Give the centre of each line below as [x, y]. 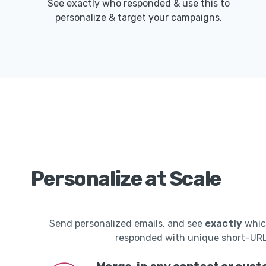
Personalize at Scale [126, 179]
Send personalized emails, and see [127, 224]
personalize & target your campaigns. [138, 18]
